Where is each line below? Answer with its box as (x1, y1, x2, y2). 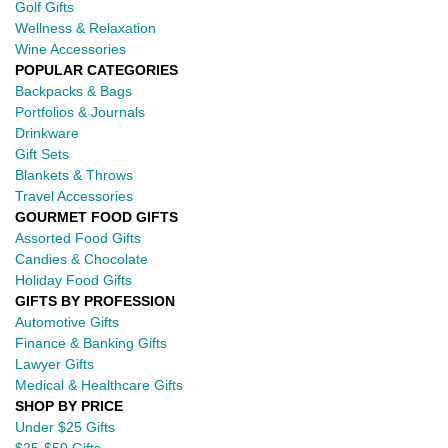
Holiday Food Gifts (15, 271, 132, 288)
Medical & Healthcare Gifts (15, 376, 183, 393)
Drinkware (15, 124, 79, 141)
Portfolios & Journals (15, 103, 145, 120)
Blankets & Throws (15, 166, 133, 183)
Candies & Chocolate (15, 250, 148, 267)
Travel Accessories (15, 187, 133, 204)
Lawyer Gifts (15, 355, 94, 372)
